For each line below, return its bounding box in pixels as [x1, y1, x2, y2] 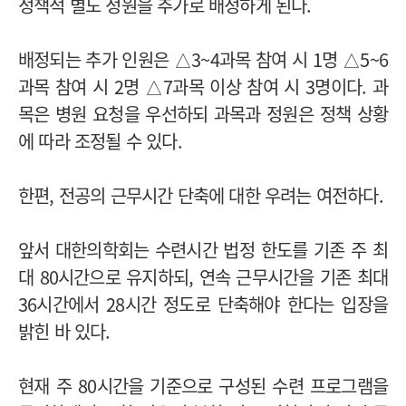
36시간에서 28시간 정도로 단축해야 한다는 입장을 [18, 291, 388, 318]
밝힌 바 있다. [18, 318, 111, 345]
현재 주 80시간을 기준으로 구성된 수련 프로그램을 [18, 372, 388, 400]
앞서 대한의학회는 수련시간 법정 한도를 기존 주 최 [18, 237, 388, 264]
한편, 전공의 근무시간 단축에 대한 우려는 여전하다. [18, 182, 383, 209]
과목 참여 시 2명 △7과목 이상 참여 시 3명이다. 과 [18, 73, 388, 101]
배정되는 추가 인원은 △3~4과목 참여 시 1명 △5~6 [18, 46, 388, 73]
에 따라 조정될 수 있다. [18, 128, 182, 155]
